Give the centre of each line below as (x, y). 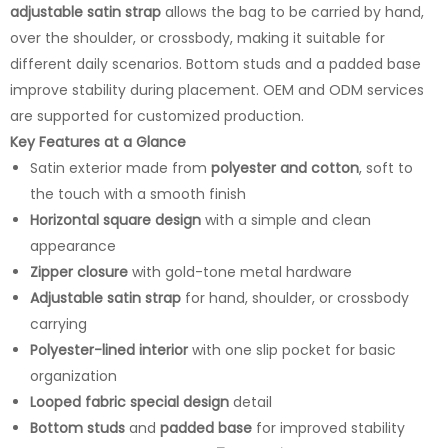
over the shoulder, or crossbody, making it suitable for (197, 37)
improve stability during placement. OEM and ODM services (217, 89)
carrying (58, 323)
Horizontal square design (115, 219)
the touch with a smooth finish (138, 193)
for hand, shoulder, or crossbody (295, 297)
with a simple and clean (286, 219)
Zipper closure (79, 271)
